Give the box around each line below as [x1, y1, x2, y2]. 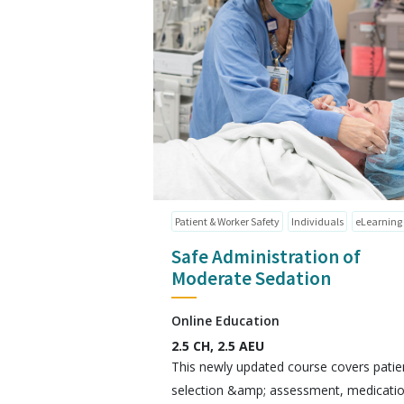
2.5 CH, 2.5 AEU [171, 337, 264, 354]
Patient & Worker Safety [175, 215, 280, 228]
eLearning [355, 215, 402, 228]
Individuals [291, 215, 344, 228]
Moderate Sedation [171, 266, 331, 290]
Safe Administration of [171, 244, 361, 269]
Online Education [171, 312, 280, 329]
